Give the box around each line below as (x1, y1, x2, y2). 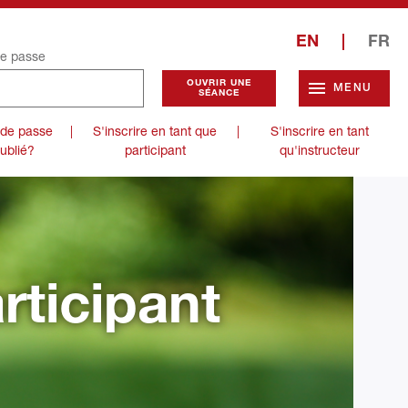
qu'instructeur (279, 142, 360, 158)
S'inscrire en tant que (93, 123, 218, 138)
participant (124, 142, 186, 158)
